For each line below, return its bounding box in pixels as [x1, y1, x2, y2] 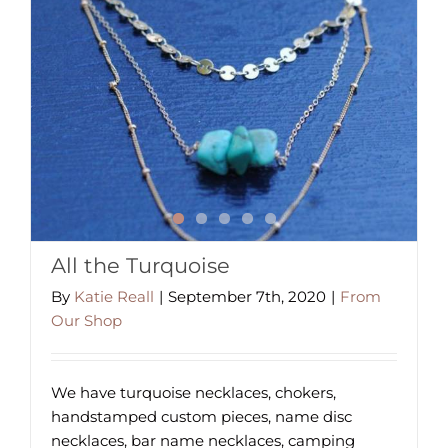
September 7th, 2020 [168, 287, 326, 306]
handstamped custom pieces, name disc [51, 407, 352, 426]
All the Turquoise [51, 253, 230, 278]
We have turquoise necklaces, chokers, [51, 383, 336, 402]
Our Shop [51, 311, 122, 330]
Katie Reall [74, 287, 154, 306]
